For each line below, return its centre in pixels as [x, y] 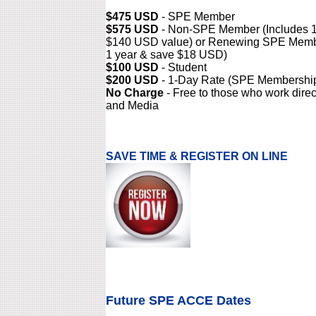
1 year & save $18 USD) [166, 55]
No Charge [134, 93]
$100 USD [132, 67]
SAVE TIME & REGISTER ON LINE [196, 156]
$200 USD [132, 80]
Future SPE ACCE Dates [178, 300]
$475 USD [132, 17]
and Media [132, 105]
